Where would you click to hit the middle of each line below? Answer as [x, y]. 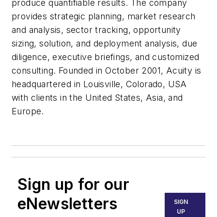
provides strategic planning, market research [104, 16]
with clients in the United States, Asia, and [97, 97]
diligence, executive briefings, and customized [106, 57]
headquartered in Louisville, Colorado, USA [99, 84]
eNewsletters [68, 203]
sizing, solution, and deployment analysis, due [105, 43]
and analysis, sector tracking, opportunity [96, 30]
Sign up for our [73, 184]
